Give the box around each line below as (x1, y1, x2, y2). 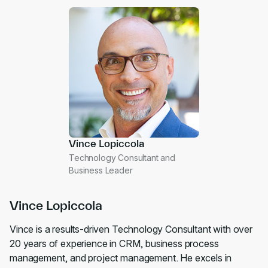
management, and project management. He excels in (10, 252, 232, 264)
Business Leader (69, 165, 133, 175)
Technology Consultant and (69, 153, 175, 163)
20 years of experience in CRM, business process (10, 237, 219, 249)
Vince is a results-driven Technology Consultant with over (10, 223, 252, 235)
